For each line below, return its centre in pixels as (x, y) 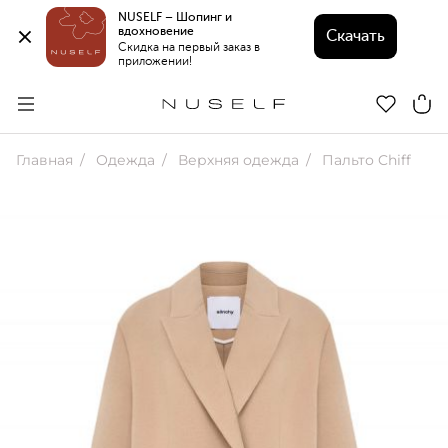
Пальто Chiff (364, 160)
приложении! (155, 60)
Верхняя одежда (236, 160)
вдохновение (158, 30)
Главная (44, 160)
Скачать (355, 36)
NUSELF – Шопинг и (175, 16)
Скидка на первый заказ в (189, 46)
